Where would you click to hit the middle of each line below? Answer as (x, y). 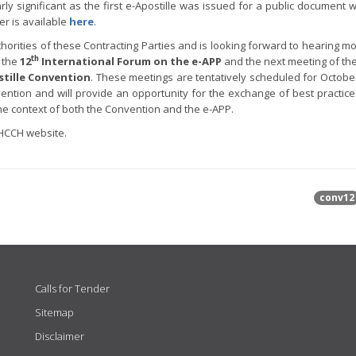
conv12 (337, 197)
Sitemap (54, 312)
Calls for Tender (72, 288)
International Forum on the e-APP (130, 61)
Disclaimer (60, 336)
